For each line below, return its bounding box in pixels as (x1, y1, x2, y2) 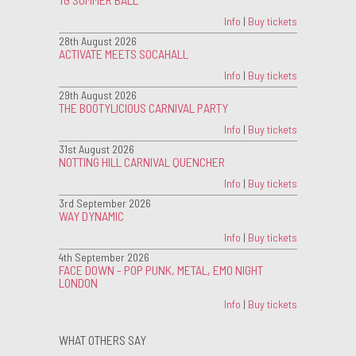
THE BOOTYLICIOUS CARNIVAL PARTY (59, 99, 228, 115)
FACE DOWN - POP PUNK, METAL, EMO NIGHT (59, 261, 263, 277)
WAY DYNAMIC (59, 207, 124, 223)
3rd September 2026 (59, 195, 151, 210)
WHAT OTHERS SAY (59, 331, 146, 347)
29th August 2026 (59, 87, 137, 102)
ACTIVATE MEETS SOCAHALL (59, 45, 188, 61)
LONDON (59, 274, 98, 290)
